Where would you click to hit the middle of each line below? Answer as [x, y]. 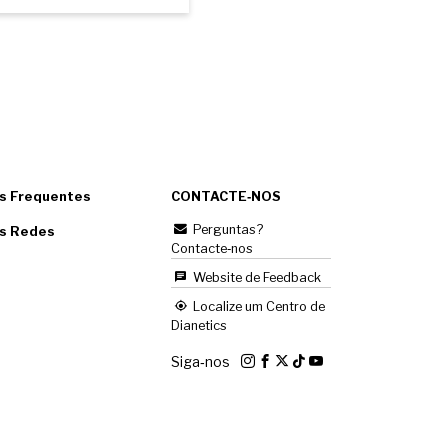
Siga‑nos [202, 361]
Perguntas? [226, 229]
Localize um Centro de [257, 306]
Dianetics [199, 325]
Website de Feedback [255, 277]
